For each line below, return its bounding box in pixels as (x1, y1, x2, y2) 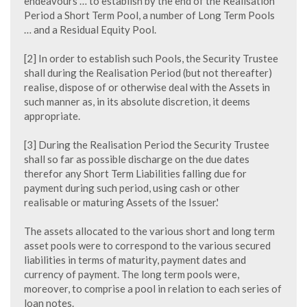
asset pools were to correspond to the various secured (24, 239, 271, 251)
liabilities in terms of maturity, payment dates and (24, 254, 246, 266)
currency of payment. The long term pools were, (24, 268, 239, 280)
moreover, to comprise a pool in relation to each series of (24, 282, 282, 295)
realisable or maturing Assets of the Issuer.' (24, 196, 219, 208)
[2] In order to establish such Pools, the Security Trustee (24, 52, 278, 64)
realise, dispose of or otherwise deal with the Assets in (24, 81, 270, 93)
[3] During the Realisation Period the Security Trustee (24, 138, 269, 151)
